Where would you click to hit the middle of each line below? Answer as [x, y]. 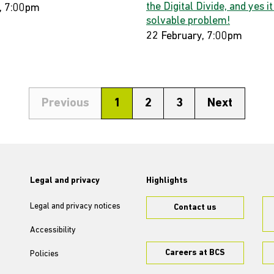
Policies [44, 254]
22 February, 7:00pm [194, 36]
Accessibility [53, 230]
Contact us [195, 208]
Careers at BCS [195, 253]
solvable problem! [188, 21]
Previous [65, 103]
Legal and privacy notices [75, 206]
